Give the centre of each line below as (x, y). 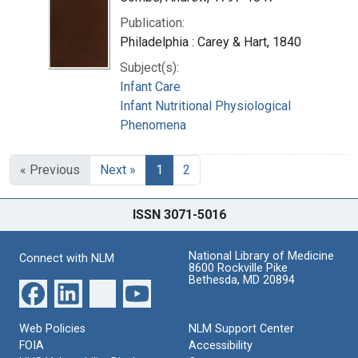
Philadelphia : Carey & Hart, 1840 (211, 42)
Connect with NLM (67, 258)
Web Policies (52, 328)
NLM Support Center (241, 328)
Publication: (152, 22)
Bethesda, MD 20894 (242, 280)
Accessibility (221, 345)
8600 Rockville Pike (238, 268)
